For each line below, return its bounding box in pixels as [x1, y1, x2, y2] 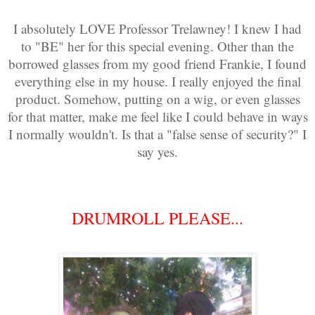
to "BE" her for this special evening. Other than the [21, 37, 294, 55]
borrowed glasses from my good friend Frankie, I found [8, 54, 307, 72]
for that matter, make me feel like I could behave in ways [7, 107, 308, 125]
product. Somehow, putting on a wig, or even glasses [15, 89, 300, 108]
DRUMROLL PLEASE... [72, 206, 243, 229]
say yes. [137, 142, 178, 160]
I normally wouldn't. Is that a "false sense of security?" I [8, 124, 307, 143]
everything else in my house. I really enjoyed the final [14, 72, 301, 90]
